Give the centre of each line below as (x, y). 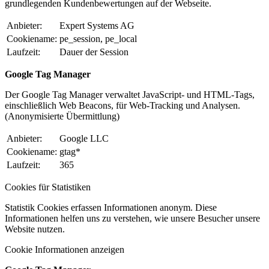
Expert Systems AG (97, 26)
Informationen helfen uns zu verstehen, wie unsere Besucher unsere (132, 219)
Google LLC (84, 139)
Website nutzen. (35, 229)
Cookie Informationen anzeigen (65, 250)
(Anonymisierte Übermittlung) (62, 116)
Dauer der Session (94, 52)
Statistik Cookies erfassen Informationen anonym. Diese (111, 208)
